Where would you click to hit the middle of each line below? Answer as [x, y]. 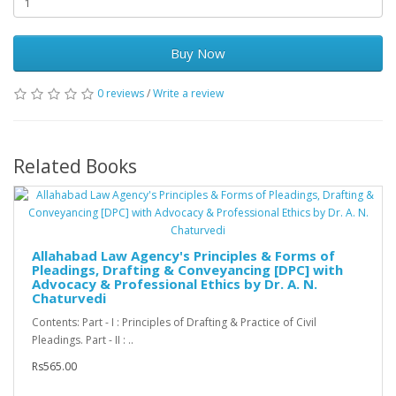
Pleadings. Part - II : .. [83, 340]
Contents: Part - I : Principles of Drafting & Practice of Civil [174, 323]
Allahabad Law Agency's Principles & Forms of [183, 256]
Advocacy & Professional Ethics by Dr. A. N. [175, 284]
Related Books [75, 167]
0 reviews [121, 94]
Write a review [188, 94]
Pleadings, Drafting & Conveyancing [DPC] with [187, 270]
